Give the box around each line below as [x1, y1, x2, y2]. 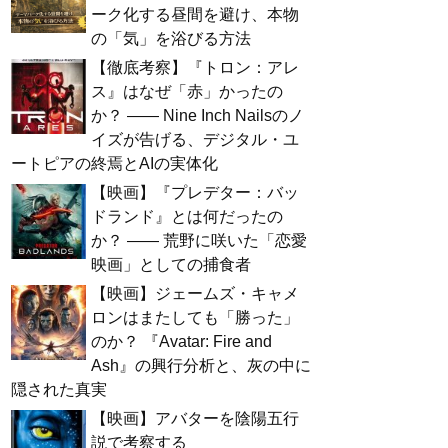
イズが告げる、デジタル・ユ [91, 130, 299, 148]
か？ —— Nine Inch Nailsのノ [91, 106, 304, 124]
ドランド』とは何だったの [91, 207, 283, 225]
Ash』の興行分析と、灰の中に [91, 356, 311, 374]
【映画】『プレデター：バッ [91, 183, 299, 201]
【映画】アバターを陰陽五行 [91, 409, 299, 427]
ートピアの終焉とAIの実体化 [11, 154, 218, 172]
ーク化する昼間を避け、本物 [91, 5, 299, 23]
